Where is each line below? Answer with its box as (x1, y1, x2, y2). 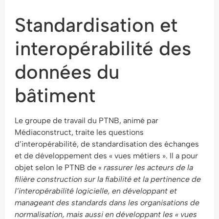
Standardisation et (15, 13, 177, 37)
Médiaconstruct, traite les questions (15, 128, 144, 137)
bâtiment (15, 84, 95, 107)
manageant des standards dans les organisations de (15, 198, 199, 207)
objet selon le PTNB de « (15, 163, 104, 172)
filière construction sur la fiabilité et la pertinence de (15, 175, 201, 184)
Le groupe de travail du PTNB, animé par (15, 116, 158, 125)
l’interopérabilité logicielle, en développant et (15, 186, 177, 196)
